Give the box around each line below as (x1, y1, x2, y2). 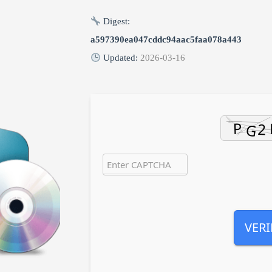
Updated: (101, 53, 141, 63)
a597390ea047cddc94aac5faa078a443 (90, 35, 242, 44)
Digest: (101, 16, 131, 26)
